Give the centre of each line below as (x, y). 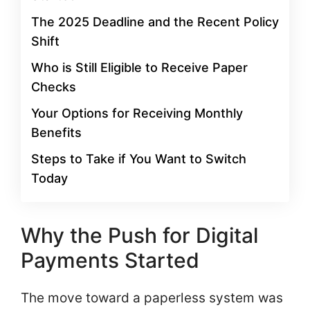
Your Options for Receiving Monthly (137, 113)
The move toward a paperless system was (152, 298)
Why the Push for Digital (139, 235)
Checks (54, 87)
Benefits (56, 133)
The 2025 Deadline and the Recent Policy (155, 22)
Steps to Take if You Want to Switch (139, 159)
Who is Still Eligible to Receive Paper (139, 67)
